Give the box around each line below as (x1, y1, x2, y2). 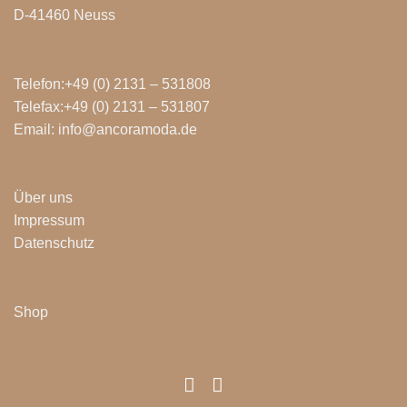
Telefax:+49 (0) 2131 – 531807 (14, 98, 210, 114)
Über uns (14, 190, 73, 206)
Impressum (14, 213, 84, 229)
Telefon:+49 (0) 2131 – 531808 (14, 75, 211, 92)
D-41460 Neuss (14, 6, 115, 23)
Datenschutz (14, 235, 94, 252)
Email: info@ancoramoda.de (14, 121, 197, 137)
